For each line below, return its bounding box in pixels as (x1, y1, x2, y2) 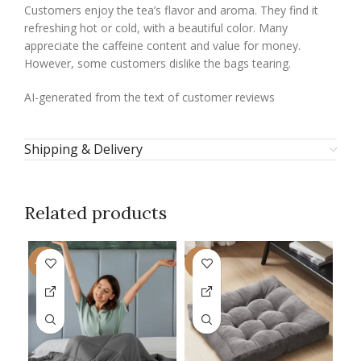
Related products (24, 201, 167, 225)
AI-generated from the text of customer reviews (24, 89, 275, 106)
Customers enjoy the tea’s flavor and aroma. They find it (24, 2, 318, 19)
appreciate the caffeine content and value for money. (24, 38, 301, 54)
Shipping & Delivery (24, 140, 143, 159)
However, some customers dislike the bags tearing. (24, 56, 291, 72)
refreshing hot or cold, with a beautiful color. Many (24, 20, 288, 36)
